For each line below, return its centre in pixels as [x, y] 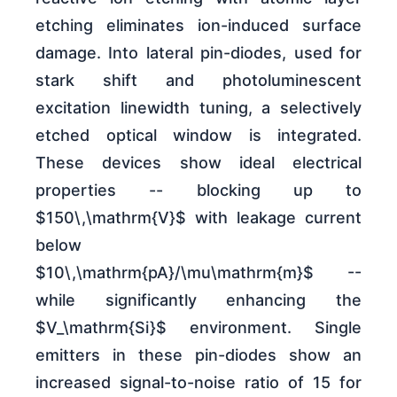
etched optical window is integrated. [198, 136]
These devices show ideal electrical [198, 163]
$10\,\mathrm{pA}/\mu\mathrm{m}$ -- [198, 273]
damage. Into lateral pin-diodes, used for [198, 53]
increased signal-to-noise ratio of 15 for [198, 383]
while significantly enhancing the [198, 300]
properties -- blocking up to [198, 191]
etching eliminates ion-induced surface [198, 26]
